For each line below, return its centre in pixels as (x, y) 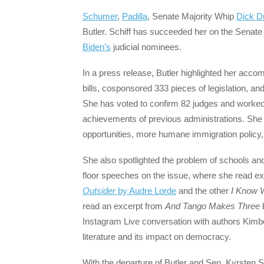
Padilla (135, 16)
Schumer (100, 16)
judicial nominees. (146, 47)
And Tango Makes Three (212, 206)
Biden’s (97, 47)
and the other (204, 190)
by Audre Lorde (146, 190)
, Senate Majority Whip (192, 16)
